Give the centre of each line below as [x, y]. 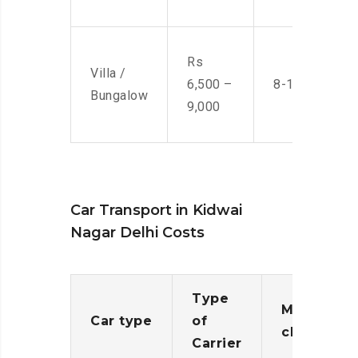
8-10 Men [302, 85]
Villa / [108, 74]
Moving [308, 310]
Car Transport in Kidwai [156, 211]
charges [311, 332]
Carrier [217, 344]
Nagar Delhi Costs [137, 233]
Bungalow [119, 96]
